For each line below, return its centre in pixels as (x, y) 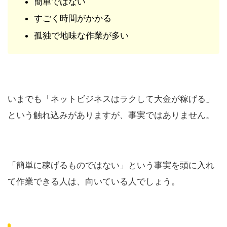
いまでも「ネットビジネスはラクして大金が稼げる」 (111, 99)
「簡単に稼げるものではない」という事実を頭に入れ (111, 165)
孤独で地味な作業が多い (81, 35)
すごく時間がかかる (73, 18)
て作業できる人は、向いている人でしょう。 (94, 182)
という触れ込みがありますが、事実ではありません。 (111, 115)
